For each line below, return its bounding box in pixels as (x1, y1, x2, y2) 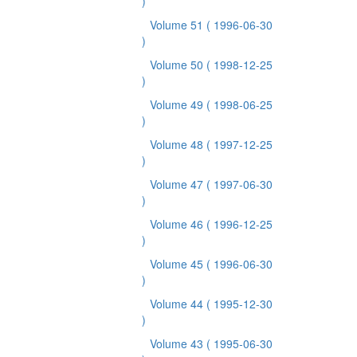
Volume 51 (150, 17, 206, 33)
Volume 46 (150, 216, 206, 232)
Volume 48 (150, 136, 206, 152)
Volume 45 (150, 256, 206, 272)
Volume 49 (150, 96, 206, 112)
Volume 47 (150, 176, 206, 192)
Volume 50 (150, 57, 206, 73)
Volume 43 (150, 335, 206, 351)
